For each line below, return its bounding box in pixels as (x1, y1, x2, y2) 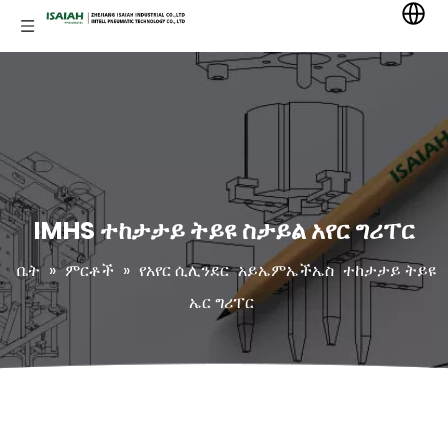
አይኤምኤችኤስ (238, 259, 338, 282)
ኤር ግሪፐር (189, 291, 254, 314)
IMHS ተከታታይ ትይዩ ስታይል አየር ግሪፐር (33, 214, 415, 247)
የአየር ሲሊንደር (139, 259, 229, 282)
